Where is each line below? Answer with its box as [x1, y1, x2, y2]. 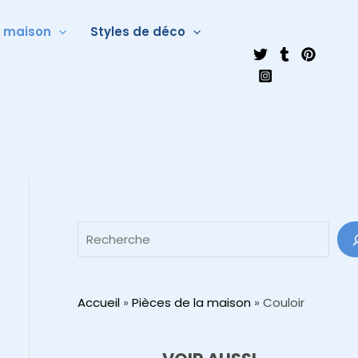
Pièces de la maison [131, 294, 251, 311]
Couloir [259, 294, 304, 311]
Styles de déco [90, 23, 185, 40]
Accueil [77, 294, 120, 311]
